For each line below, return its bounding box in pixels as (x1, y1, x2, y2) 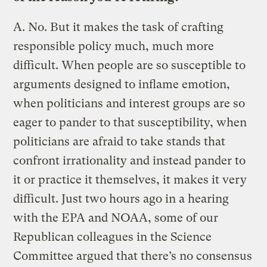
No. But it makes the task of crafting (28, 20, 224, 34)
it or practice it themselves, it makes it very (13, 172, 247, 187)
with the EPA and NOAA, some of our (13, 210, 219, 225)
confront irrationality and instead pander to (13, 153, 246, 167)
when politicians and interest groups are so (13, 96, 246, 110)
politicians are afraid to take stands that (13, 134, 226, 148)
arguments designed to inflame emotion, (13, 77, 231, 91)
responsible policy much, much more (13, 39, 215, 53)
